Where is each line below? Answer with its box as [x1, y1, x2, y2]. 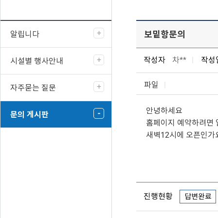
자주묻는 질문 [10, 83, 56, 92]
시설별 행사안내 [10, 56, 63, 66]
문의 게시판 [10, 109, 49, 119]
